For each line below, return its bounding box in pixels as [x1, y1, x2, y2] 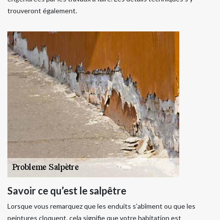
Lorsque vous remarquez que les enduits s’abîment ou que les [7, 202, 195, 211]
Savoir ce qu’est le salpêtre [7, 185, 126, 197]
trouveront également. [7, 6, 77, 15]
